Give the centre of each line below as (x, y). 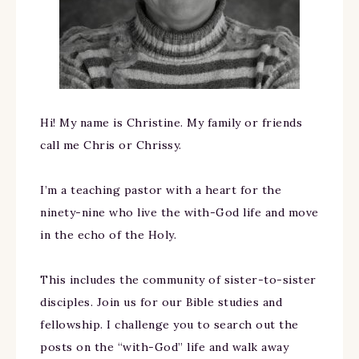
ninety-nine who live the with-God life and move (179, 212)
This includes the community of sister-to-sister (178, 280)
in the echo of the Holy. (108, 235)
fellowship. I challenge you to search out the (169, 325)
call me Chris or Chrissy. (111, 145)
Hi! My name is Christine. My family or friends (171, 123)
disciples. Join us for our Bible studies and (161, 302)
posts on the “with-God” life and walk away (164, 347)
